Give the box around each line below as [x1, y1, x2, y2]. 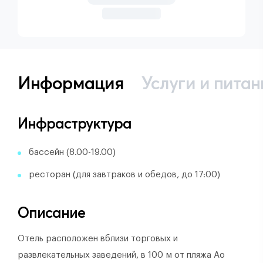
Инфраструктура [18, 114, 131, 132]
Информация [18, 72, 124, 94]
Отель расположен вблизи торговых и [18, 234, 178, 243]
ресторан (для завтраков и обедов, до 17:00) [29, 170, 220, 179]
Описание [18, 204, 85, 221]
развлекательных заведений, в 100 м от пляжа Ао [18, 251, 225, 259]
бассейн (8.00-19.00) [29, 148, 116, 157]
